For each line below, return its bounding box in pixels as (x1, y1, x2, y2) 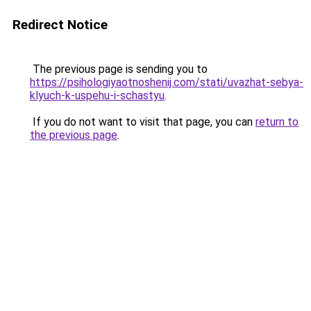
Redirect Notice (12, 17, 108, 33)
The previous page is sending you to (30, 62, 208, 76)
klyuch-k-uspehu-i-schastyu (30, 89, 165, 102)
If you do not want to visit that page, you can (30, 115, 255, 128)
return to (255, 115, 299, 128)
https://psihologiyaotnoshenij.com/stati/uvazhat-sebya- (30, 76, 303, 89)
